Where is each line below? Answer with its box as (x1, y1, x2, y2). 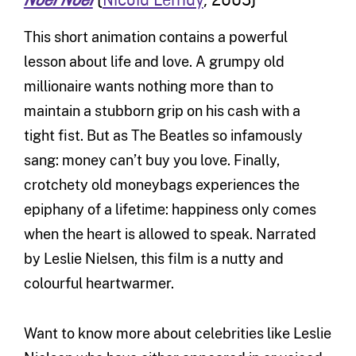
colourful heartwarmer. (23, 274, 174, 292)
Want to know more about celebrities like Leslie (23, 324, 331, 342)
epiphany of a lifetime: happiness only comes (23, 200, 316, 218)
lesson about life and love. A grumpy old (23, 52, 284, 70)
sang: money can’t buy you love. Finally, (23, 151, 280, 168)
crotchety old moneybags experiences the (23, 176, 300, 193)
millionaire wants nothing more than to (23, 77, 273, 95)
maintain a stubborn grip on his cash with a (23, 102, 300, 119)
